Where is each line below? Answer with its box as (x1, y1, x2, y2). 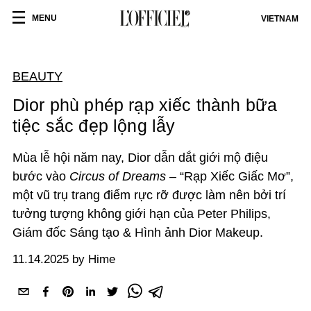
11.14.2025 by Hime (12, 253, 115, 266)
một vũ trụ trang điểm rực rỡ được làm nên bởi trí (12, 188, 286, 202)
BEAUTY (12, 69, 62, 83)
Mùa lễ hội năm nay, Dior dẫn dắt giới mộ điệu (12, 151, 268, 165)
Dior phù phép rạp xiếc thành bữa (12, 95, 278, 115)
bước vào (12, 169, 69, 183)
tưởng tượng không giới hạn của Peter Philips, (12, 207, 271, 221)
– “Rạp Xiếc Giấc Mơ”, (166, 169, 294, 183)
